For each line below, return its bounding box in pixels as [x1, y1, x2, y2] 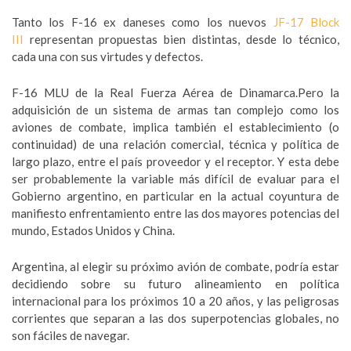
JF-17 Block [273, 15, 340, 30]
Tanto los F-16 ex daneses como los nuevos [12, 15, 273, 30]
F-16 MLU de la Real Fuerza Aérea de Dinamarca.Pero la [12, 85, 339, 100]
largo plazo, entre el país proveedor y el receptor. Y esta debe [12, 154, 339, 169]
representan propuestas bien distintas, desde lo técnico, [24, 32, 339, 47]
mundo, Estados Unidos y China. [12, 223, 175, 238]
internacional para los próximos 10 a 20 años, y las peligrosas [12, 294, 339, 309]
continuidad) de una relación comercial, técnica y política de [12, 137, 339, 152]
